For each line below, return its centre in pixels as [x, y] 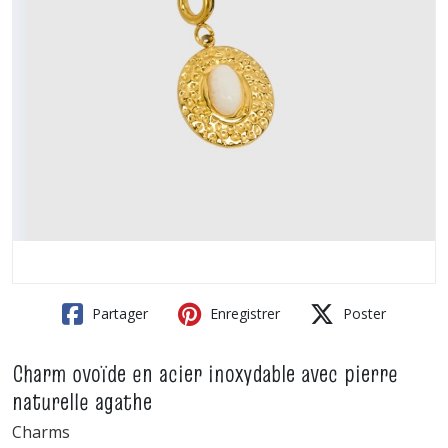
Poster [362, 313]
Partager [118, 313]
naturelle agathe [82, 401]
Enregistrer [243, 313]
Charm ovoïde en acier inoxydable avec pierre [205, 373]
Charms [41, 432]
